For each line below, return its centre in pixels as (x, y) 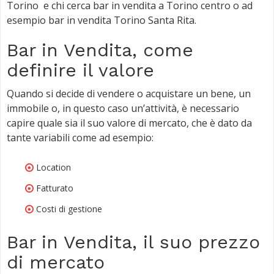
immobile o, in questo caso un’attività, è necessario (123, 108)
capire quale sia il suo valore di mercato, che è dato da (129, 123)
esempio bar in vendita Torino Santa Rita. (102, 20)
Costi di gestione (69, 209)
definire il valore (80, 70)
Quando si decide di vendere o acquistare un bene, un (129, 93)
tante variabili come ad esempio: (80, 137)
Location (54, 167)
